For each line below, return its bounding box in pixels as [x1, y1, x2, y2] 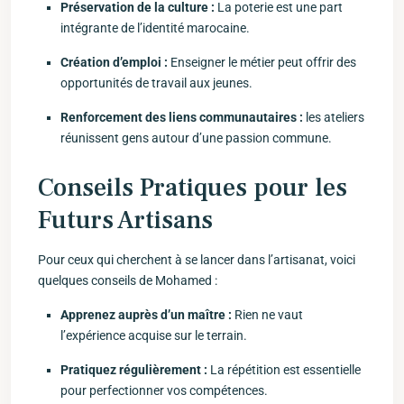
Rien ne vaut [232, 308, 303, 322]
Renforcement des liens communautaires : [60, 110, 303, 124]
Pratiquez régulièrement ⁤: [60, 363, 207, 377]
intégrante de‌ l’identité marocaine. [60, 21, 250, 35]
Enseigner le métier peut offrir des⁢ [168, 55, 356, 69]
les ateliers [303, 110, 364, 124]
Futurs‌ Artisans [38, 204, 213, 236]
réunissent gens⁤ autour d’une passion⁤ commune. [60, 131, 332, 145]
